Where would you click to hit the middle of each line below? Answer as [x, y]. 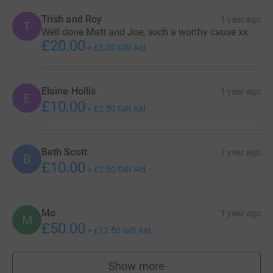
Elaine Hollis [69, 91]
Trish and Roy [72, 19]
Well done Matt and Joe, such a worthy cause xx [145, 32]
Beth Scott [64, 152]
